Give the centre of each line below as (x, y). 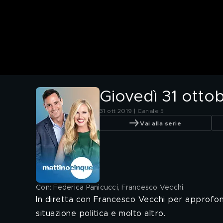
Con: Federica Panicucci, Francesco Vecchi (110, 188)
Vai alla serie (161, 123)
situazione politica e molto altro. (101, 214)
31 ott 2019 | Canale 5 (132, 111)
